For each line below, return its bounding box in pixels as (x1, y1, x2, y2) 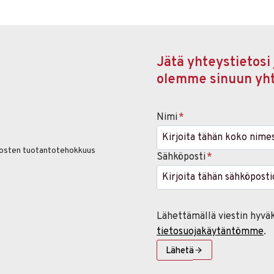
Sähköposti (157, 151, 206, 164)
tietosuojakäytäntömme (157, 225, 264, 238)
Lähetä (166, 245, 194, 257)
